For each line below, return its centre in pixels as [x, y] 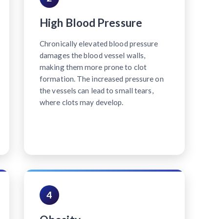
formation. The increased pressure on [102, 78]
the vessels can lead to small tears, [97, 90]
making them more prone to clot [93, 67]
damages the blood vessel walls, [93, 55]
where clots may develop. [82, 102]
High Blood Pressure [91, 22]
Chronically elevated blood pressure [99, 43]
